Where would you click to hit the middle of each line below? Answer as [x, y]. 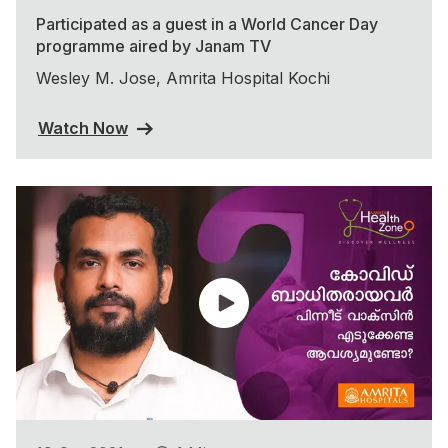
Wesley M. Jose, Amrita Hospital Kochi [183, 78]
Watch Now [83, 127]
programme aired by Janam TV [153, 46]
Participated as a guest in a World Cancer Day [207, 24]
